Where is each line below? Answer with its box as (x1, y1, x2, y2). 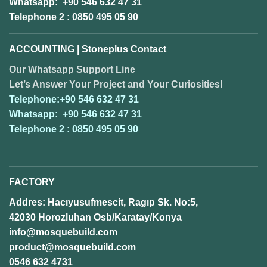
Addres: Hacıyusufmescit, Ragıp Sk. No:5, (9, 197, 198, 207)
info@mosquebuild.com (9, 226, 117, 237)
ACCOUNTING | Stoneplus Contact (9, 44, 166, 54)
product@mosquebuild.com (9, 241, 136, 252)
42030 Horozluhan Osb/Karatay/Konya (9, 212, 182, 222)
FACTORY (9, 176, 55, 187)
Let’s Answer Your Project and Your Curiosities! (9, 79, 223, 89)
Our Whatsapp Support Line (9, 64, 135, 74)
